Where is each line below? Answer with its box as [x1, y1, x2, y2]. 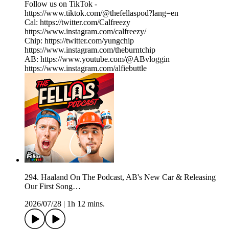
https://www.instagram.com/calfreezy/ [25, 27, 146, 36]
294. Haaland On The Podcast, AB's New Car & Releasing [25, 173, 216, 182]
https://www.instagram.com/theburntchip [25, 45, 155, 55]
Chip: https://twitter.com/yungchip [25, 36, 134, 45]
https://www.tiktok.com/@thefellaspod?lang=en [25, 9, 178, 18]
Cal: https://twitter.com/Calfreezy [25, 18, 130, 27]
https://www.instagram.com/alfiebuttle [25, 64, 147, 73]
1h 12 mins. [67, 199, 105, 209]
